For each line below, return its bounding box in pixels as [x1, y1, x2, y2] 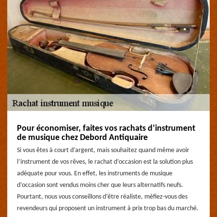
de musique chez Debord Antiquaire [17, 133, 148, 142]
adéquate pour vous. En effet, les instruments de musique [17, 170, 172, 177]
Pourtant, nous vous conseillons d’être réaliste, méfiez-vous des [17, 193, 187, 201]
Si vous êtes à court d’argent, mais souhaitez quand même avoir [17, 147, 189, 154]
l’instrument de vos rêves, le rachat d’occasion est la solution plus [17, 158, 193, 166]
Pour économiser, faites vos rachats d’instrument [17, 124, 195, 133]
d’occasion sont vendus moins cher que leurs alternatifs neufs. [17, 182, 183, 189]
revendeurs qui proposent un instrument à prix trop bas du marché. [17, 205, 199, 212]
